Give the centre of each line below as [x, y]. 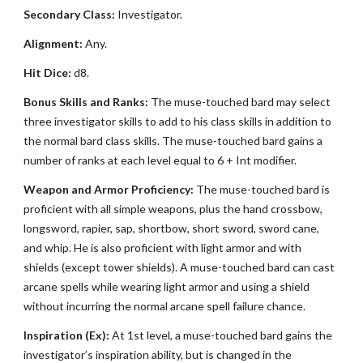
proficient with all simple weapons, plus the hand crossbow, [173, 209]
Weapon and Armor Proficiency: [109, 189]
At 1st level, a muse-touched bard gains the [221, 335]
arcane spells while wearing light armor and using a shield [167, 286]
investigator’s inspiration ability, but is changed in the [158, 354]
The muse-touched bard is [262, 189]
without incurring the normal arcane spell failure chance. [165, 306]
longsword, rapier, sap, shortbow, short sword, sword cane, [172, 228]
